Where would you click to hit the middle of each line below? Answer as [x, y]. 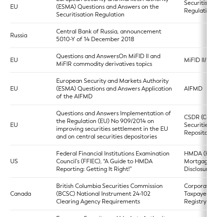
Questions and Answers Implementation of [114, 113]
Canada [21, 194]
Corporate [198, 186]
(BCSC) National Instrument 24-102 [103, 194]
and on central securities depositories [107, 137]
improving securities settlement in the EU [112, 129]
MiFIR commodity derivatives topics [104, 64]
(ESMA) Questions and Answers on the [108, 7]
